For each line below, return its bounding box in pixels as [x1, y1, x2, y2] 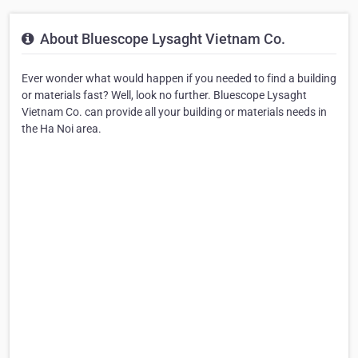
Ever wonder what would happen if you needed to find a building [22, 72, 336, 86]
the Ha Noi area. [22, 122, 101, 136]
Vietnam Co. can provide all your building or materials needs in [22, 105, 327, 119]
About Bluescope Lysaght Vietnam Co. [37, 30, 285, 48]
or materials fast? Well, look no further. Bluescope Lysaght [22, 89, 307, 102]
